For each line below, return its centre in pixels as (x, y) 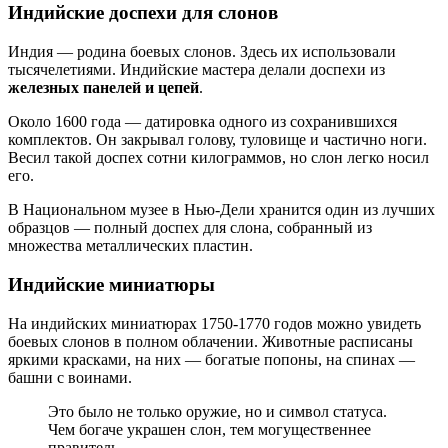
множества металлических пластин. (130, 246)
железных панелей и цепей (103, 88)
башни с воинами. (70, 377)
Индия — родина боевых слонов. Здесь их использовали (202, 52)
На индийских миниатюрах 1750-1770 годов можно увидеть (214, 323)
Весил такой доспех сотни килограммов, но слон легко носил (218, 158)
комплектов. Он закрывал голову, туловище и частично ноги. (217, 140)
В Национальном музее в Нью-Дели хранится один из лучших (221, 210)
